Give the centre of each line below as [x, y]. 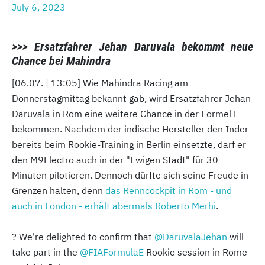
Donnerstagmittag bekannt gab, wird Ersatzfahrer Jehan [131, 98]
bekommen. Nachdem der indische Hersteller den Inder [130, 129]
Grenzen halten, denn [59, 191]
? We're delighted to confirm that [83, 237]
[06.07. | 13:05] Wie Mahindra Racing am [100, 83]
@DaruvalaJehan [191, 237]
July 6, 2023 [39, 7]
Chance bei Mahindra [61, 61]
